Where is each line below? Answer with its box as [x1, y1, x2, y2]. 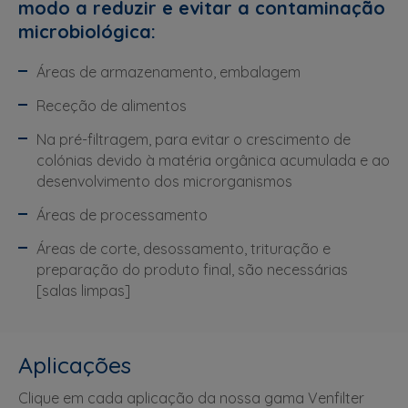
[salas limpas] [36, 280, 130, 300]
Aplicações [18, 350, 131, 379]
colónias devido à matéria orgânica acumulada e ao [36, 150, 390, 169]
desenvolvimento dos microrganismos [36, 171, 296, 190]
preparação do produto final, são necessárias [36, 260, 348, 279]
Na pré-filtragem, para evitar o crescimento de [36, 129, 351, 148]
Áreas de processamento [36, 205, 211, 224]
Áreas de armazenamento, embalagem [36, 62, 301, 81]
